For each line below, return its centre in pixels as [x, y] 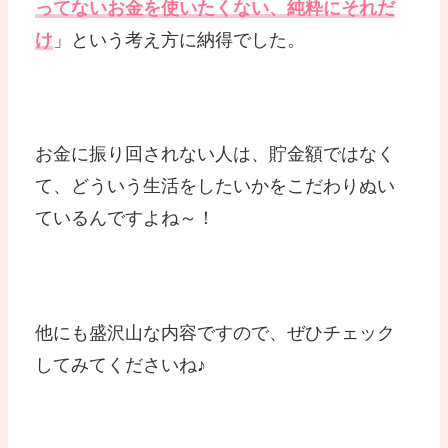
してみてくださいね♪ [121, 364]
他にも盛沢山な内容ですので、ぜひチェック [215, 332]
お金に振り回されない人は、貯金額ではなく [215, 154]
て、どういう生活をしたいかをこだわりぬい [215, 186]
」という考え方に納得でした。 [179, 40]
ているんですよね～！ [125, 218]
